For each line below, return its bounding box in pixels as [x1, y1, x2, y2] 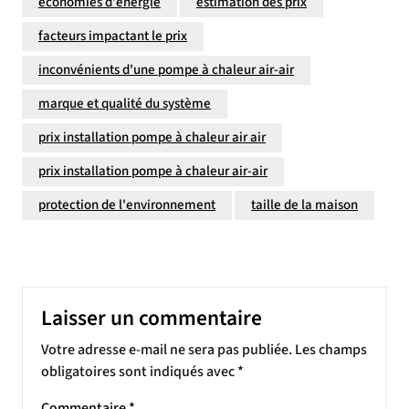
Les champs [295, 340, 367, 360]
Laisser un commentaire [41, 303, 262, 333]
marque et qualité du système [38, 94, 211, 113]
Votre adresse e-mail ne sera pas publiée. [41, 340, 292, 360]
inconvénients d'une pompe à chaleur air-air [38, 60, 294, 79]
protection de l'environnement [38, 195, 215, 215]
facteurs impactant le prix [38, 26, 187, 46]
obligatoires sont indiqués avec [41, 362, 237, 382]
